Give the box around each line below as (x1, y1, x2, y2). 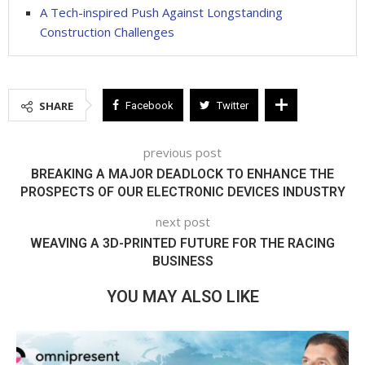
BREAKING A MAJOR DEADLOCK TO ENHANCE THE (31, 165, 334, 182)
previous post (143, 143, 222, 161)
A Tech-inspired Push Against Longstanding (40, 3, 283, 20)
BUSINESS (152, 253, 213, 269)
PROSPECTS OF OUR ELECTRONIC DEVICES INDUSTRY (20, 183, 345, 200)
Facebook (125, 99, 174, 112)
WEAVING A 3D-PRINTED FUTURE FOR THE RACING (30, 235, 335, 251)
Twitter (217, 99, 248, 112)
